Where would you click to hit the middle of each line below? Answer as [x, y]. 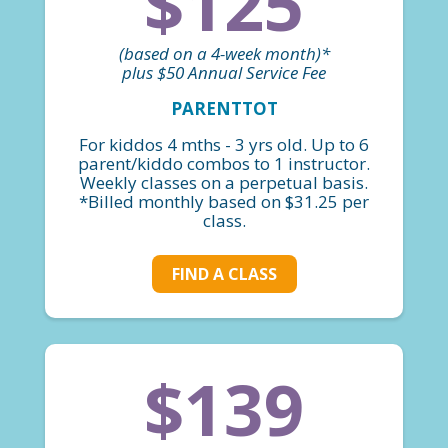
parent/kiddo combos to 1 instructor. [224, 163]
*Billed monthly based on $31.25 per [224, 201]
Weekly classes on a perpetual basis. [224, 182]
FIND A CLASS [224, 274]
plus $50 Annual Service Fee [224, 72]
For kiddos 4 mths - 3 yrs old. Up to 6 [224, 144]
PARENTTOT [224, 108]
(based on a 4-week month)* [224, 53]
